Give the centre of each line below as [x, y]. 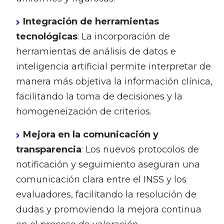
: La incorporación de [123, 37]
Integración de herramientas [91, 22]
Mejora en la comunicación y [90, 135]
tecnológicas [46, 37]
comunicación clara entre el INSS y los [101, 180]
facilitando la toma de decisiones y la [99, 97]
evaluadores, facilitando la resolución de [106, 195]
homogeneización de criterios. [83, 112]
